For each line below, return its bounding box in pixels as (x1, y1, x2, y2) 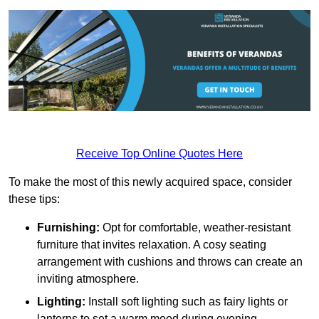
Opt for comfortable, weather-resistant (100, 221, 291, 234)
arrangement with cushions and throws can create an (37, 255, 303, 268)
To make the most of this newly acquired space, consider (9, 175, 292, 188)
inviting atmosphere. (37, 272, 139, 285)
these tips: (9, 192, 60, 205)
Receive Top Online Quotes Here (76, 147, 243, 159)
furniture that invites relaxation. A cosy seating (37, 238, 266, 251)
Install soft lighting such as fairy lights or (85, 295, 288, 308)
